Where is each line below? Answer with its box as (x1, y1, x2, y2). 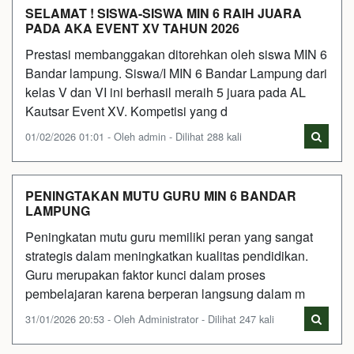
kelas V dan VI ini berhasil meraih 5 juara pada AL (25, 82, 306, 101)
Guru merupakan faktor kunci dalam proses (25, 265, 265, 284)
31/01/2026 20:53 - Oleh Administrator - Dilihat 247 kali (25, 311, 274, 326)
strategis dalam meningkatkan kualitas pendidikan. (25, 246, 308, 265)
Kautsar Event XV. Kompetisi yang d (25, 101, 228, 120)
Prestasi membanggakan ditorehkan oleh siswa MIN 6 (25, 44, 327, 63)
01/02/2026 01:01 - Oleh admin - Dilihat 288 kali (25, 128, 242, 144)
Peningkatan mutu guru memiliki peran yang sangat (25, 227, 313, 246)
